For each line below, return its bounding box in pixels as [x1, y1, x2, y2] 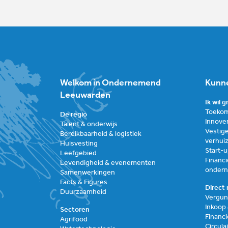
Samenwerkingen [60, 168, 115, 177]
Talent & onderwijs [60, 120, 118, 128]
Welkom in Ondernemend [60, 78, 161, 88]
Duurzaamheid [60, 188, 106, 196]
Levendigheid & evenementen [60, 159, 156, 167]
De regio [60, 110, 87, 119]
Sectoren [60, 206, 90, 214]
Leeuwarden [60, 90, 110, 100]
